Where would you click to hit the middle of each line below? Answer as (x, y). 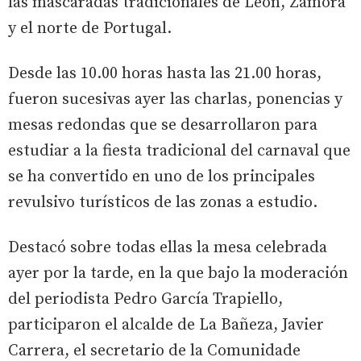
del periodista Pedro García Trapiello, (145, 300)
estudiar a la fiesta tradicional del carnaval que (179, 151)
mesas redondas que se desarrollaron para (163, 126)
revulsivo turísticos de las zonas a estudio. (163, 203)
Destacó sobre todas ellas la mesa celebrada (168, 248)
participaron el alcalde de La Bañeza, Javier (166, 326)
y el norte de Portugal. (90, 29)
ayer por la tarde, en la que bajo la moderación (178, 274)
